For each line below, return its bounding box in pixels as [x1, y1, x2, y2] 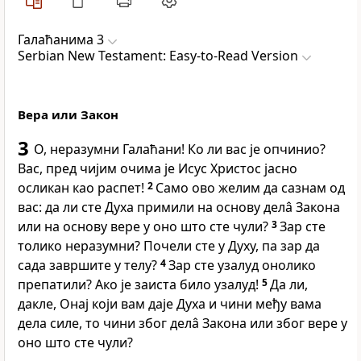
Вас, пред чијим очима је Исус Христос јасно [18, 160, 297, 178]
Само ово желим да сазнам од [156, 179, 345, 197]
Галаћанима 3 [18, 31, 104, 49]
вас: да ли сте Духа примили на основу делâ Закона [18, 198, 340, 217]
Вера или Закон [18, 106, 118, 123]
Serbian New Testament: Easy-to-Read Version [18, 47, 298, 65]
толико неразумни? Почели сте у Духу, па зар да [18, 237, 320, 255]
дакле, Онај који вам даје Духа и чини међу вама [18, 295, 322, 313]
